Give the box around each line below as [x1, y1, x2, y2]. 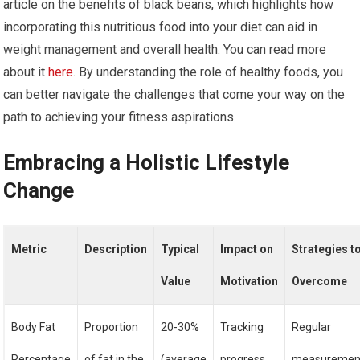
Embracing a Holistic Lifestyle [3, 150, 290, 174]
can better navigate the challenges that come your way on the [3, 87, 346, 102]
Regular [292, 321, 332, 333]
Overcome [292, 275, 348, 288]
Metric [11, 243, 47, 256]
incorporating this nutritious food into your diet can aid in [3, 19, 318, 35]
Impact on [220, 243, 274, 256]
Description [84, 243, 148, 256]
